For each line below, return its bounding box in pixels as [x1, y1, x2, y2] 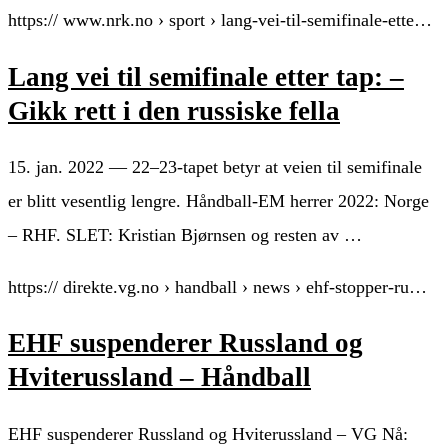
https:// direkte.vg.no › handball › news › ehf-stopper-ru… [8, 276, 427, 297]
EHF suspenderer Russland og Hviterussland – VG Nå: [8, 423, 408, 444]
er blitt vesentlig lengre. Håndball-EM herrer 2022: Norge [8, 190, 429, 211]
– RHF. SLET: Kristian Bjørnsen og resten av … [8, 224, 362, 245]
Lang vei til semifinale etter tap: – [8, 61, 404, 92]
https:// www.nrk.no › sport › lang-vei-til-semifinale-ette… [8, 10, 432, 31]
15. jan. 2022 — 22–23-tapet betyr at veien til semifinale [8, 156, 422, 177]
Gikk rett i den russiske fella [8, 95, 340, 126]
